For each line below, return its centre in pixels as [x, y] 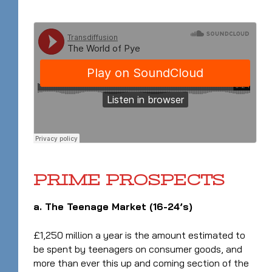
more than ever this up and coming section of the [141, 263]
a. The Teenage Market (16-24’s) [113, 206]
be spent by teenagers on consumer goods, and [138, 249]
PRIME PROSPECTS [129, 180]
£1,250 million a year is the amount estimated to [139, 235]
